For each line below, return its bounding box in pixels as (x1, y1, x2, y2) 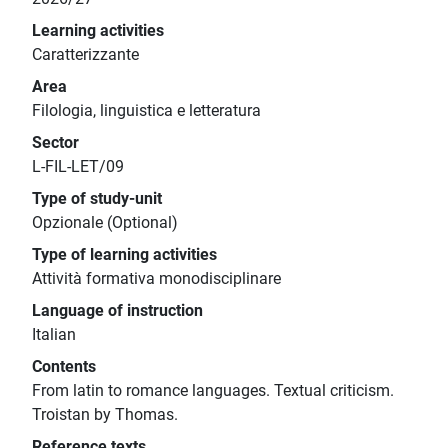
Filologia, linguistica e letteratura (32, 101, 261, 121)
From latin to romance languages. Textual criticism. (32, 381, 394, 401)
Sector (32, 133, 79, 153)
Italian (32, 325, 76, 345)
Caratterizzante (32, 45, 139, 65)
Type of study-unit (32, 189, 162, 209)
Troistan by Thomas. (32, 405, 178, 425)
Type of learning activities (32, 245, 217, 265)
